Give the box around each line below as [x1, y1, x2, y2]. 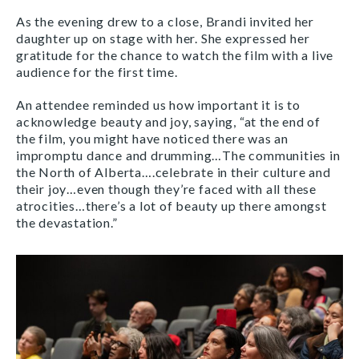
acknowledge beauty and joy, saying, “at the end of [16, 113, 321, 129]
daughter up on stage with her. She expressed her [16, 30, 310, 46]
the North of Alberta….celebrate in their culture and [16, 163, 331, 179]
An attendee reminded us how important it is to [16, 96, 301, 112]
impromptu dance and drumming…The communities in [16, 147, 341, 163]
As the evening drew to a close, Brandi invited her [16, 13, 314, 29]
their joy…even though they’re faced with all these [16, 180, 317, 196]
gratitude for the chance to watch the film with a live [16, 46, 334, 63]
